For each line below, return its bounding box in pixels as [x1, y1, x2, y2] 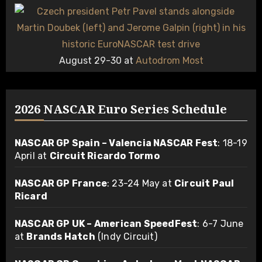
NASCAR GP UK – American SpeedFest [14, 218, 198, 229]
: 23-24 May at [106, 177, 174, 189]
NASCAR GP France [14, 177, 107, 189]
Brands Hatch [26, 230, 95, 242]
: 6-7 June [197, 218, 244, 229]
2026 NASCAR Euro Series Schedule [14, 101, 227, 117]
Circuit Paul [174, 177, 235, 189]
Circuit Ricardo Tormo [49, 150, 160, 161]
